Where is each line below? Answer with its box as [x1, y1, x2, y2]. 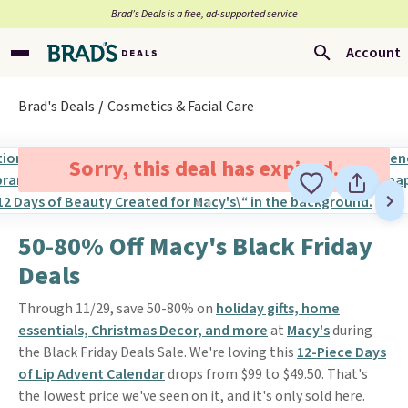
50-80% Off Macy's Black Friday [18, 229, 372, 265]
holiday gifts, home [216, 299, 340, 319]
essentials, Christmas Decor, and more [18, 321, 268, 341]
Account [346, 43, 401, 63]
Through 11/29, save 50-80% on [18, 299, 216, 319]
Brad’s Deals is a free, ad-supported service [110, 6, 298, 22]
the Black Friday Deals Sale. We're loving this [18, 342, 297, 362]
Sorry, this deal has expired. [68, 153, 339, 185]
